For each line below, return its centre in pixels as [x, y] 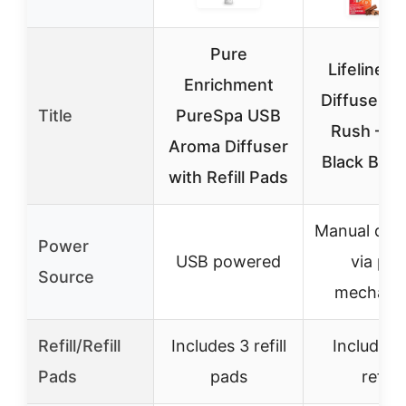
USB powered [228, 261]
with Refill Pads [228, 177]
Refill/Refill [79, 346]
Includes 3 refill [228, 346]
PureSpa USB [228, 116]
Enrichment [228, 85]
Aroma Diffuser [228, 146]
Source [66, 277]
